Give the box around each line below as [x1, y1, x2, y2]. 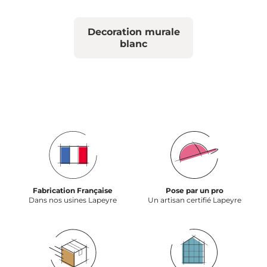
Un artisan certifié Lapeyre [147, 195, 241, 205]
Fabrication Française [33, 186, 113, 195]
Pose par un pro [165, 186, 223, 195]
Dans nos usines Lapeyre [29, 195, 117, 205]
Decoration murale [87, 26, 180, 38]
